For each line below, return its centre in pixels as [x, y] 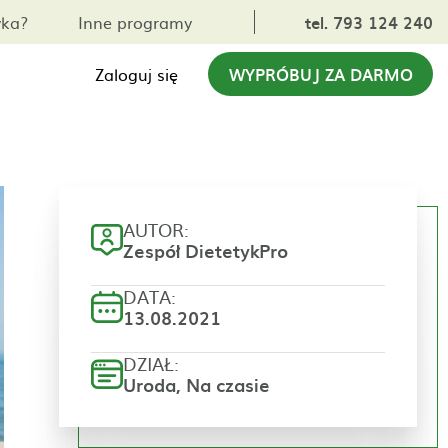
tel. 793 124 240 [369, 22]
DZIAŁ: [151, 363]
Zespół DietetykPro [205, 250]
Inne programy [135, 22]
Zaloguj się [136, 74]
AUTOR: [156, 229]
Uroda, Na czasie [196, 384]
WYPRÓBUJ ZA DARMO [320, 74]
